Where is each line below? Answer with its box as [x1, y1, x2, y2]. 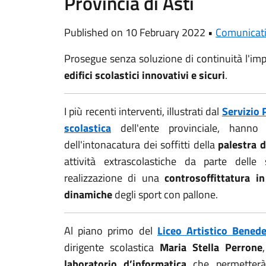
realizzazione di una [64, 170, 165, 186]
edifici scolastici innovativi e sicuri [64, 67, 225, 83]
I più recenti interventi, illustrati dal [64, 103, 222, 119]
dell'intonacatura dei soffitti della [64, 137, 218, 153]
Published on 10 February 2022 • [64, 24, 216, 40]
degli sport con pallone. [112, 186, 218, 202]
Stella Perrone [192, 239, 263, 255]
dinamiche [64, 186, 112, 202]
